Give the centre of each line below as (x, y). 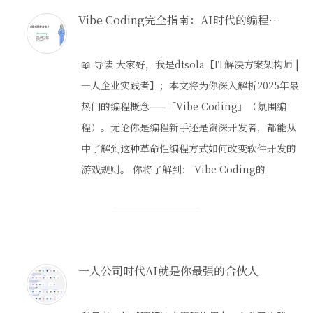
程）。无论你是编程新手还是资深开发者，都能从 (188, 128)
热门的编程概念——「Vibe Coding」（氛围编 (183, 107)
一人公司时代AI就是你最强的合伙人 (168, 271)
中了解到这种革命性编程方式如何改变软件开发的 (188, 148)
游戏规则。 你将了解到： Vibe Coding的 (173, 169)
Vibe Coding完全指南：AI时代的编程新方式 (275, 20)
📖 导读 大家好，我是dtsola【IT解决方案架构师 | (190, 65)
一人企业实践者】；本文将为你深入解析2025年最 (190, 86)
